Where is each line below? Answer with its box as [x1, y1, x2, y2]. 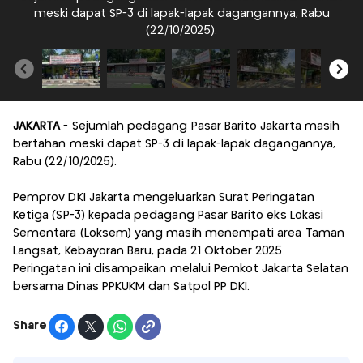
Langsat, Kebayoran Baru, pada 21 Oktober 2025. [13, 245, 285, 257]
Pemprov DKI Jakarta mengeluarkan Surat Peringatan [13, 191, 314, 203]
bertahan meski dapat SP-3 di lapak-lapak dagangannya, [13, 138, 335, 150]
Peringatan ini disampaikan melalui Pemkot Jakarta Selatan [13, 263, 349, 275]
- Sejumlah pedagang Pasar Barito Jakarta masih [60, 120, 340, 132]
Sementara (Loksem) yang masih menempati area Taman [13, 227, 344, 239]
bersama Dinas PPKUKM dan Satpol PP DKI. [13, 280, 250, 293]
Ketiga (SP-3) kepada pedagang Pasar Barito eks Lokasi [13, 209, 323, 221]
